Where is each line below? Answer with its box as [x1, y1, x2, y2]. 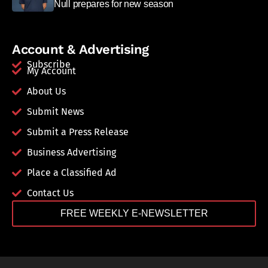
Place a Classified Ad [27, 166, 117, 178]
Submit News [27, 105, 84, 117]
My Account [27, 65, 76, 77]
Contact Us [27, 187, 74, 199]
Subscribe [27, 58, 71, 70]
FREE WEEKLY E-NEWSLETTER [60, 208, 208, 218]
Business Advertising [27, 146, 116, 158]
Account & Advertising [12, 41, 149, 57]
